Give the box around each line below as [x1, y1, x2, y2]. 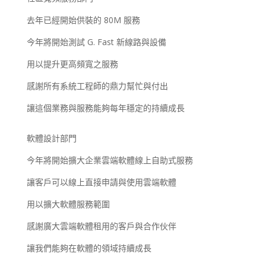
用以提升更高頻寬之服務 [26, 58, 118, 70]
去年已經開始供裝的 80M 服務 [26, 14, 140, 26]
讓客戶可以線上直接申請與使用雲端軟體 [26, 176, 176, 188]
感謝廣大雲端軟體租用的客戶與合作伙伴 [26, 220, 176, 232]
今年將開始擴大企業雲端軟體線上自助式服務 [26, 154, 193, 166]
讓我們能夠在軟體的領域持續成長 [26, 242, 151, 254]
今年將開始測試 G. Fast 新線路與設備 [26, 36, 166, 48]
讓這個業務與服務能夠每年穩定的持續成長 [26, 102, 185, 114]
